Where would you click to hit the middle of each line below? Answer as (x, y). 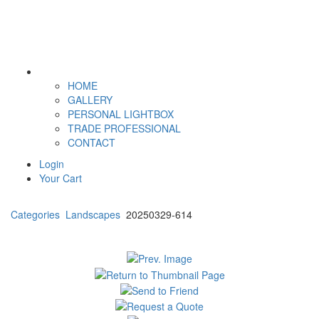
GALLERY (90, 100)
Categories (35, 214)
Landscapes (94, 214)
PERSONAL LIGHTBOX (121, 114)
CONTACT (91, 142)
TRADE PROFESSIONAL (124, 128)
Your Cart (61, 178)
